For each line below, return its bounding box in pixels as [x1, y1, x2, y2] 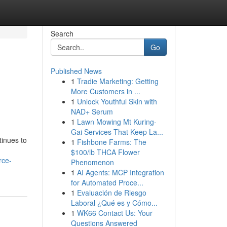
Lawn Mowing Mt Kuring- [77, 117, 157, 127]
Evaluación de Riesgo [77, 187, 146, 198]
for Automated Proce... [70, 177, 143, 187]
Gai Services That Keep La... [70, 127, 163, 137]
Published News [50, 66, 102, 76]
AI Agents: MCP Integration [77, 167, 164, 177]
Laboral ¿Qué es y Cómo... [70, 198, 158, 208]
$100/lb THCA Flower [70, 147, 140, 157]
